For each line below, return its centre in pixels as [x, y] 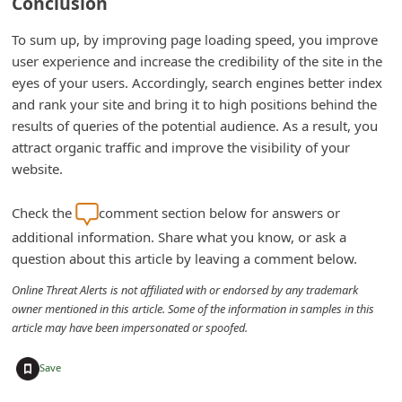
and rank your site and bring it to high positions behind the [195, 104]
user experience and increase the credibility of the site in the [197, 61]
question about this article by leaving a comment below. [185, 258]
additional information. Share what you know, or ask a [179, 236]
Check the [44, 212]
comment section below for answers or [220, 212]
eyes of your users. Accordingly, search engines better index [197, 82]
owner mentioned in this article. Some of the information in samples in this [193, 308]
